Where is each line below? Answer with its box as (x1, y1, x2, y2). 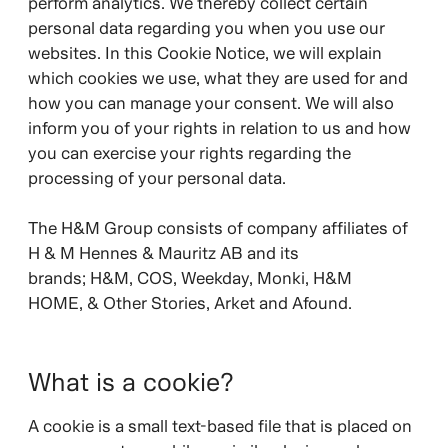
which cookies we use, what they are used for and (27, 68, 408, 88)
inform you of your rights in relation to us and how (27, 118, 411, 138)
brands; (27, 268, 90, 288)
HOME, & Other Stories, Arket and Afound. (27, 293, 356, 313)
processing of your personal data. (27, 168, 290, 188)
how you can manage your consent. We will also (27, 93, 394, 113)
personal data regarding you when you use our (27, 18, 385, 38)
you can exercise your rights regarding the (27, 143, 351, 163)
